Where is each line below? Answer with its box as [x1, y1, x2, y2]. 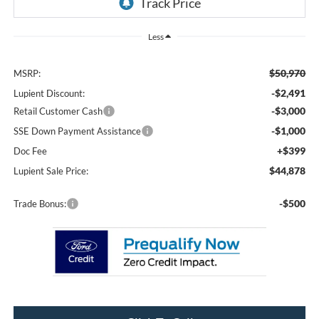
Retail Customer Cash [13, 105, 103, 117]
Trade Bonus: [13, 198, 66, 210]
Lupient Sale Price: [13, 165, 88, 177]
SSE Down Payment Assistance [13, 125, 141, 137]
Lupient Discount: [13, 88, 85, 100]
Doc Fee [13, 145, 47, 157]
